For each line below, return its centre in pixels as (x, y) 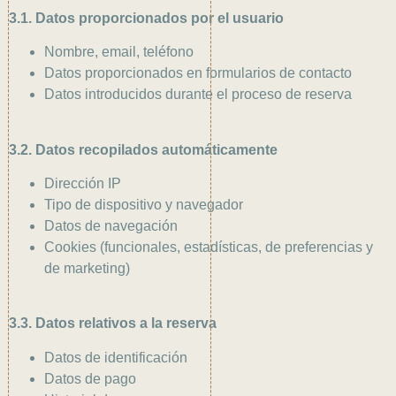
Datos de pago (90, 378)
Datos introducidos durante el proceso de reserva (198, 95)
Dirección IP (83, 183)
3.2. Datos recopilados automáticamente (143, 149)
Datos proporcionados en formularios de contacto (198, 73)
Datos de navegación (111, 226)
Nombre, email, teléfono (119, 52)
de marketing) (87, 268)
